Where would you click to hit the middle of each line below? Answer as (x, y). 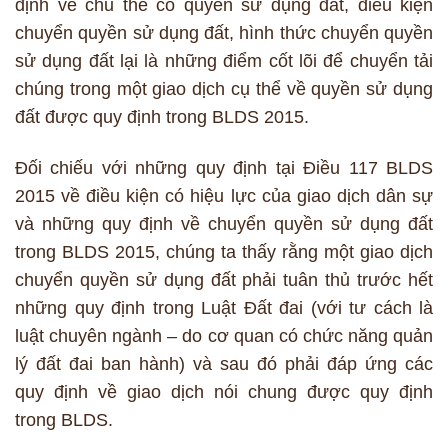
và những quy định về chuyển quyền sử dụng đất (224, 224)
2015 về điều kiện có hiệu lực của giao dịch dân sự (224, 196)
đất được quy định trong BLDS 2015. (162, 116)
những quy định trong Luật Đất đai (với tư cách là (224, 308)
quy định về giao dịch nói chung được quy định (224, 392)
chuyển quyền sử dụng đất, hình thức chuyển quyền (224, 32)
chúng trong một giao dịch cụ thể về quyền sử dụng (224, 88)
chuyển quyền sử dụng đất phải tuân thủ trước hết (224, 280)
